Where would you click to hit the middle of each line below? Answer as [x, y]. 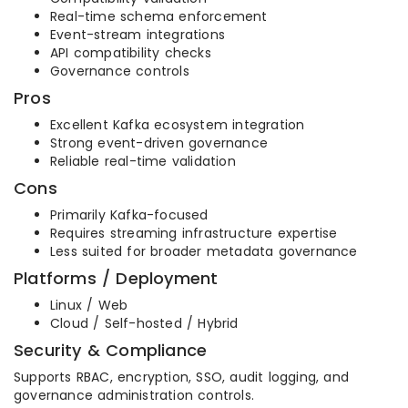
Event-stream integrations [138, 35]
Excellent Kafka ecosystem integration [178, 125]
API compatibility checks [131, 53]
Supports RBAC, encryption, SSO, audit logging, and [182, 377]
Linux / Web [89, 306]
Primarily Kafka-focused [129, 215]
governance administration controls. [134, 396]
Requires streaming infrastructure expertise [194, 234]
